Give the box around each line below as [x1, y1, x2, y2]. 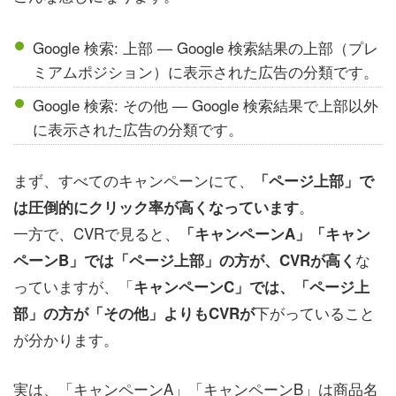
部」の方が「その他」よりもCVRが [13, 302, 255, 324]
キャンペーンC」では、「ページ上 [133, 276, 369, 297]
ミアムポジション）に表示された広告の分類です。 [33, 59, 379, 82]
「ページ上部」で [254, 170, 374, 191]
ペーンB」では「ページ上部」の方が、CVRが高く [13, 249, 355, 270]
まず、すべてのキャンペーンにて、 [13, 169, 254, 191]
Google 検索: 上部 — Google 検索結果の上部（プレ [33, 35, 379, 58]
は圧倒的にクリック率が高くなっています [13, 196, 299, 217]
